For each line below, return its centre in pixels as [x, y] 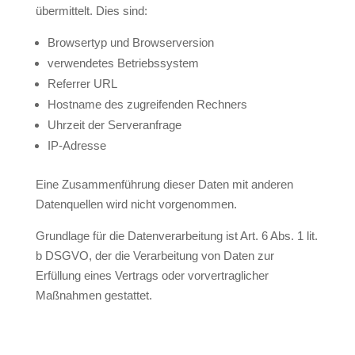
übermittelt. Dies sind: [91, 11]
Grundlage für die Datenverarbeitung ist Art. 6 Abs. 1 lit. [176, 236]
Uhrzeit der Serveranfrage [114, 125]
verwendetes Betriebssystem [123, 63]
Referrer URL [82, 84]
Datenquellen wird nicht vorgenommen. [136, 204]
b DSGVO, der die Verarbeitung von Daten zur [155, 256]
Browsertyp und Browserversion [130, 42]
